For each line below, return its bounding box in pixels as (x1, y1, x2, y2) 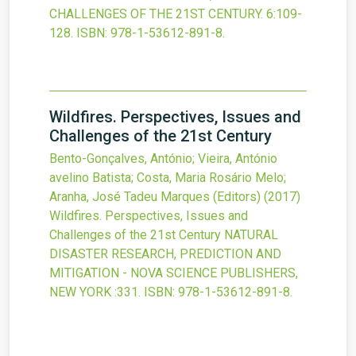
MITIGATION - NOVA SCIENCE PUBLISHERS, (49, 265, 298, 281)
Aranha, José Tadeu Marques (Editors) (49, 189, 261, 205)
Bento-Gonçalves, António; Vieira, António (49, 151, 277, 167)
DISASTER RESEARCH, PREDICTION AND (49, 246, 281, 262)
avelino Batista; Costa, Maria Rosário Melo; (49, 170, 286, 186)
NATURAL (224, 227, 278, 243)
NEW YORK (49, 284, 111, 300)
